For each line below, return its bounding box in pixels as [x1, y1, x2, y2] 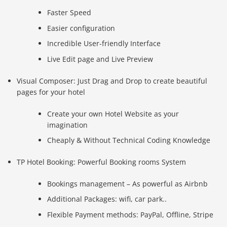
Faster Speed [47, 8, 92, 18]
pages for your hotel [17, 87, 86, 97]
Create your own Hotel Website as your [47, 108, 179, 119]
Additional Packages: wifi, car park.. [47, 194, 167, 204]
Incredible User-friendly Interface [47, 39, 161, 49]
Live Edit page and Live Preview [47, 54, 154, 64]
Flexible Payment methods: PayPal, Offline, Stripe [47, 209, 214, 219]
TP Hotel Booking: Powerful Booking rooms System [17, 157, 186, 167]
